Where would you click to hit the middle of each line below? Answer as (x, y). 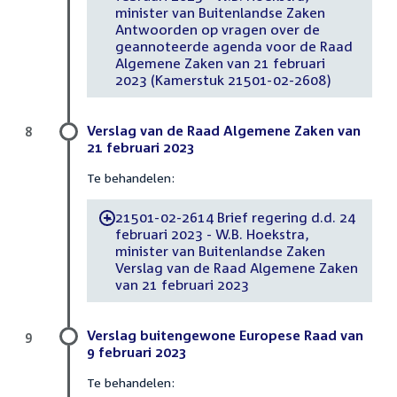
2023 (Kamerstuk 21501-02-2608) (222, 79)
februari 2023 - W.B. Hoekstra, (212, 234)
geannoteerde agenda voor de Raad (234, 46)
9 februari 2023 (137, 352)
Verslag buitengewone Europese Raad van (225, 335)
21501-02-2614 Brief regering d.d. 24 (234, 217)
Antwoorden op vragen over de (217, 29)
